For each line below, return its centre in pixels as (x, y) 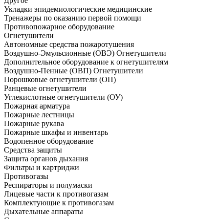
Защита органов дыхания (46, 159)
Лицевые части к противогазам (56, 194)
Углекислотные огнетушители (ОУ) (63, 97)
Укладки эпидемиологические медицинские (78, 9)
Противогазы (26, 176)
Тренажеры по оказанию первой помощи (73, 18)
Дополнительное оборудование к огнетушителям (86, 62)
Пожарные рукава (34, 124)
